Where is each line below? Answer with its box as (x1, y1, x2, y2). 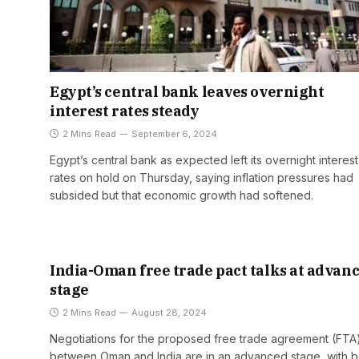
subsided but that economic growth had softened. (50, 188, 313, 203)
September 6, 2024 (131, 128, 217, 140)
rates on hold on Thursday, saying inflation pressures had (50, 171, 353, 185)
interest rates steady (50, 102, 200, 121)
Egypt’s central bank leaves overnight (50, 83, 325, 102)
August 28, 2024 (131, 307, 207, 319)
